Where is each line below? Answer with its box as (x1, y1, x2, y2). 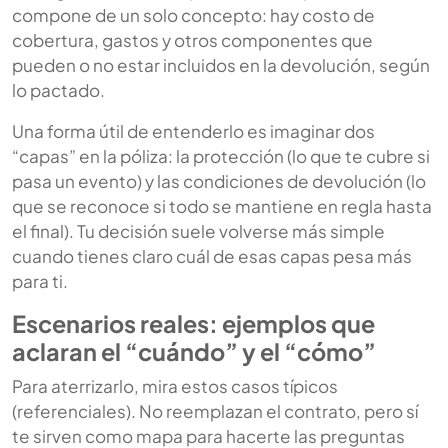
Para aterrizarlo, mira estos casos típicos (12, 374, 338, 397)
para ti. (12, 269, 68, 292)
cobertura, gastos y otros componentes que (12, 28, 373, 51)
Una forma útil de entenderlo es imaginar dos (12, 119, 375, 142)
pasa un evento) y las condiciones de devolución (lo (12, 169, 426, 192)
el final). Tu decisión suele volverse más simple (12, 219, 385, 242)
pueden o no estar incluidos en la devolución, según (12, 53, 430, 76)
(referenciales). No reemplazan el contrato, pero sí (12, 399, 418, 422)
